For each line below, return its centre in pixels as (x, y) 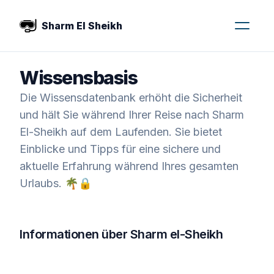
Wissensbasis (78, 78)
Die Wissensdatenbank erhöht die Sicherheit (131, 98)
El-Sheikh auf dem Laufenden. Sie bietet (121, 132)
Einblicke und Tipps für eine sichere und (120, 149)
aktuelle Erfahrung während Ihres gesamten (129, 166)
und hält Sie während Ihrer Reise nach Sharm (132, 115)
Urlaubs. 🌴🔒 (56, 183)
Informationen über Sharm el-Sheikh (121, 234)
